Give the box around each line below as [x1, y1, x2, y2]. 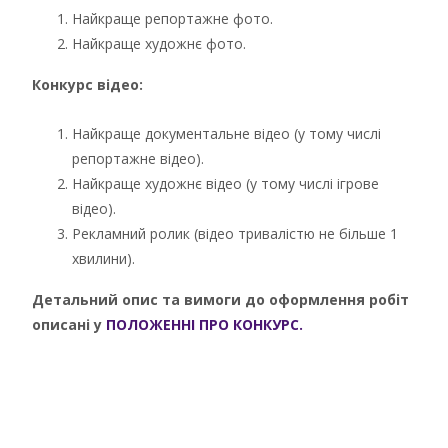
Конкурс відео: [32, 74, 143, 94]
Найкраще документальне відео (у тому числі [72, 123, 381, 143]
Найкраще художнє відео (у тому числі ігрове [72, 173, 379, 193]
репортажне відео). [72, 148, 204, 168]
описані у [32, 314, 106, 334]
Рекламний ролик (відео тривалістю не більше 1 [72, 223, 398, 243]
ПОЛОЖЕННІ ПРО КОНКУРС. [106, 314, 303, 334]
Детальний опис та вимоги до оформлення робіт [32, 289, 409, 309]
